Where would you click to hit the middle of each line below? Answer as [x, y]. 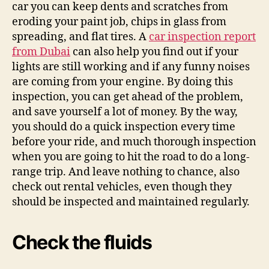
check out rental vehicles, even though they [122, 187]
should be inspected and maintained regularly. [131, 202]
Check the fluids [82, 242]
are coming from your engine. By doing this [122, 82]
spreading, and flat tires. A [80, 37]
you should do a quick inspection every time [124, 127]
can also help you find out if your [154, 52]
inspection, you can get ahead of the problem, [128, 97]
